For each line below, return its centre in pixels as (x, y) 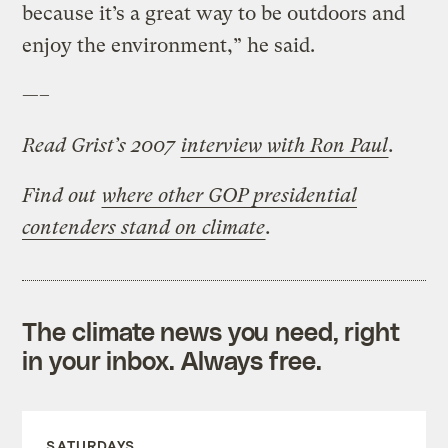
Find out (62, 195)
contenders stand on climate (144, 227)
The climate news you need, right (211, 330)
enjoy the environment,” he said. (169, 45)
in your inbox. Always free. (172, 359)
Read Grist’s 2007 (101, 145)
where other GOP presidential (230, 195)
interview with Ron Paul (285, 145)
